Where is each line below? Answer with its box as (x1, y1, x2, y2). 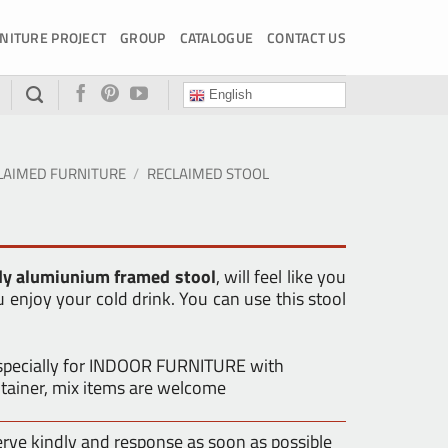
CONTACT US (267, 26, 346, 48)
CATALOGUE (179, 26, 254, 48)
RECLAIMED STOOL (146, 162, 269, 185)
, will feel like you (215, 262, 347, 290)
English (205, 87, 252, 103)
